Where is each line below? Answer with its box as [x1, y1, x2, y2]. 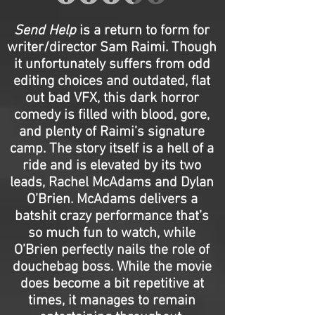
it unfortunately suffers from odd [13, 56, 210, 73]
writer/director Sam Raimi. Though [7, 39, 217, 56]
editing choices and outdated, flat [13, 73, 210, 90]
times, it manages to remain [28, 292, 195, 309]
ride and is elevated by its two [22, 157, 201, 174]
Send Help [14, 22, 76, 39]
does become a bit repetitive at [20, 276, 204, 292]
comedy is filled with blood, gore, [14, 107, 210, 124]
